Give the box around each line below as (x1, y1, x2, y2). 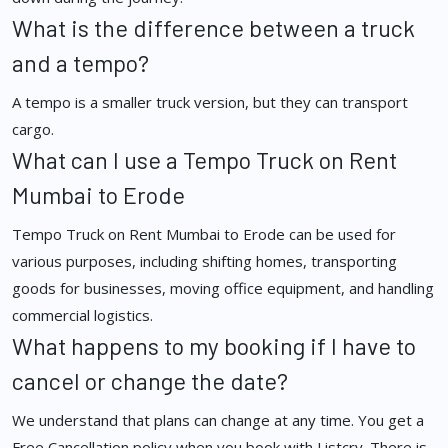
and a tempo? (12, 49, 149, 78)
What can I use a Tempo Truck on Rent (12, 146, 397, 175)
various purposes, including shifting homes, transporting (12, 251, 397, 272)
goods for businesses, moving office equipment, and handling (12, 278, 434, 299)
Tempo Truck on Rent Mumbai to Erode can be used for (12, 224, 396, 245)
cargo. (12, 119, 58, 140)
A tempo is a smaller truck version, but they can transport (12, 92, 408, 113)
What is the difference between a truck (12, 14, 415, 43)
